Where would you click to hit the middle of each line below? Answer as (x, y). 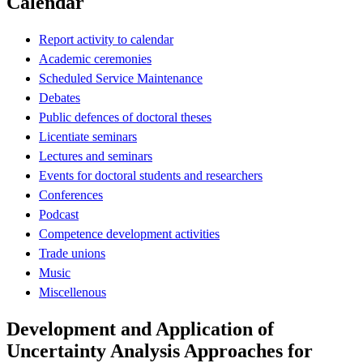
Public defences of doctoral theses (125, 117)
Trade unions (72, 253)
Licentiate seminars (88, 136)
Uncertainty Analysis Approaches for (160, 350)
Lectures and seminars (96, 156)
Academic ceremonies (95, 58)
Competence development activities (129, 233)
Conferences (71, 194)
